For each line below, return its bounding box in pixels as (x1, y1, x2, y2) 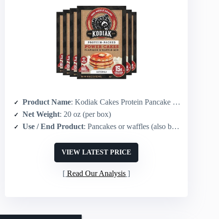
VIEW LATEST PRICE (62, 149, 131, 156)
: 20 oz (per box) (60, 110, 111, 118)
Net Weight (22, 110, 60, 118)
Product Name (22, 98, 71, 106)
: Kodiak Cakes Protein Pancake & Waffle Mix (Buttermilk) (71, 98, 173, 106)
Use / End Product (22, 122, 84, 131)
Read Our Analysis (67, 169, 126, 178)
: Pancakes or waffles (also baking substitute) (84, 122, 172, 131)
